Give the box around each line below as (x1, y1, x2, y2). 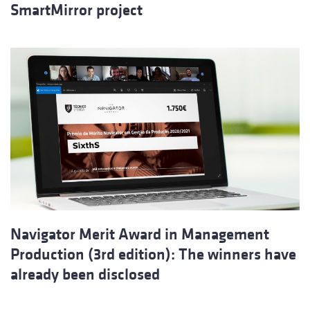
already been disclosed (10, 266, 160, 284)
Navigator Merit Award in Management (10, 226, 269, 244)
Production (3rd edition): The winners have (10, 246, 296, 264)
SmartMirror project (10, 1, 143, 19)
